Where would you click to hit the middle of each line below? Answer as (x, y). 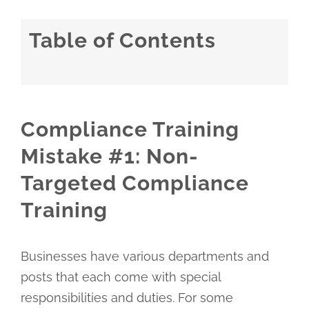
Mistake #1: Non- (109, 156)
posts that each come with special (120, 277)
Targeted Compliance (134, 183)
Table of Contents (122, 41)
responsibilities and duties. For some (127, 297)
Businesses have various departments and (144, 256)
